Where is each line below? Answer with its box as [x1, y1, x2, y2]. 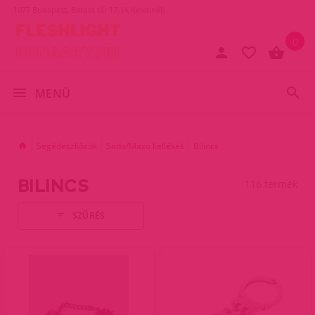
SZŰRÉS [72, 210, 105, 222]
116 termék [245, 176, 297, 191]
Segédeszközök [37, 139, 97, 152]
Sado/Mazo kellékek [106, 139, 184, 152]
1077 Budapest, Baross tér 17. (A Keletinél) [13, 4, 165, 15]
